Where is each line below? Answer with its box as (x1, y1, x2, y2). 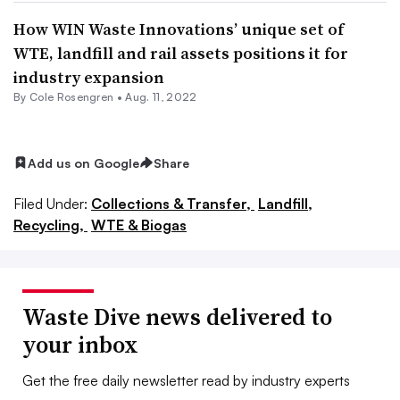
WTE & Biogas (91, 215, 187, 234)
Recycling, (13, 215, 87, 234)
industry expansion (13, 65, 164, 88)
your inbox (22, 328, 138, 361)
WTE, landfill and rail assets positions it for (13, 41, 348, 64)
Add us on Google (28, 154, 139, 171)
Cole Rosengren (29, 89, 114, 104)
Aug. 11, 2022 (125, 89, 197, 104)
